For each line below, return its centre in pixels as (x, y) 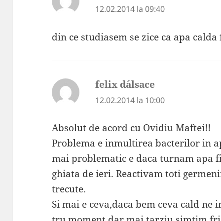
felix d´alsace (125, 84)
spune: (170, 84)
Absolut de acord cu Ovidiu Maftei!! (131, 128)
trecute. (69, 189)
